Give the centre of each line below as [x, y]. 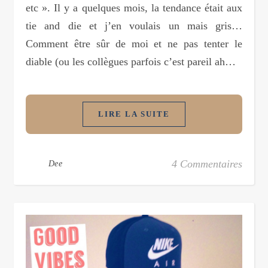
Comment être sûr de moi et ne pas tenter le [134, 44]
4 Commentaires [207, 164]
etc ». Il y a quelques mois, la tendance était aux [134, 8]
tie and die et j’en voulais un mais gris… [134, 26]
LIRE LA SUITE [134, 114]
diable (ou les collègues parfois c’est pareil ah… [131, 62]
